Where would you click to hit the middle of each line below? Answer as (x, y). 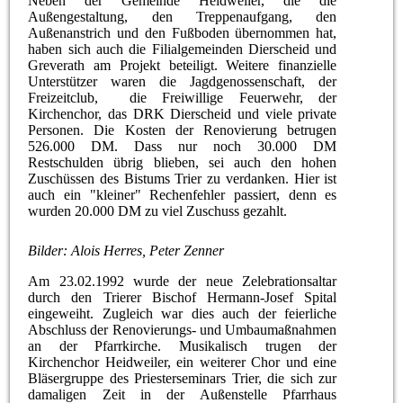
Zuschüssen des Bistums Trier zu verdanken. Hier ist (183, 178)
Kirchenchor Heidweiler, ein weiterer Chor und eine (183, 362)
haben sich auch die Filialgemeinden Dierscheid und (183, 49)
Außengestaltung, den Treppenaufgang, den (183, 16)
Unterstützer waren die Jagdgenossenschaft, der (183, 81)
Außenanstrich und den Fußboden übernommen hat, (183, 32)
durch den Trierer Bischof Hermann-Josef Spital (183, 297)
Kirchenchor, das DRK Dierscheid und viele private (183, 113)
